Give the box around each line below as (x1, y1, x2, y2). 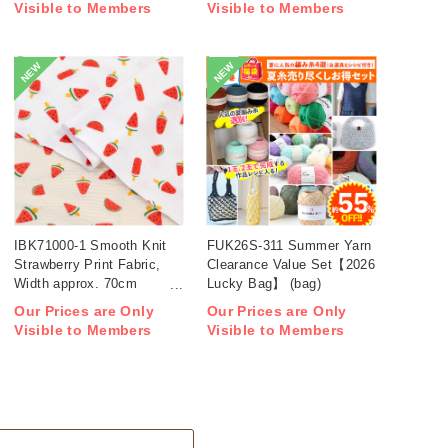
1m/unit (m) (14, 294, 85, 310)
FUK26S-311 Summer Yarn (206, 237, 372, 253)
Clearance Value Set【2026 (206, 256, 376, 272)
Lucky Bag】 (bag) (206, 275, 322, 291)
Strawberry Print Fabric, (14, 256, 161, 272)
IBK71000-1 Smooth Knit (14, 237, 167, 253)
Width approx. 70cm (14, 275, 138, 291)
